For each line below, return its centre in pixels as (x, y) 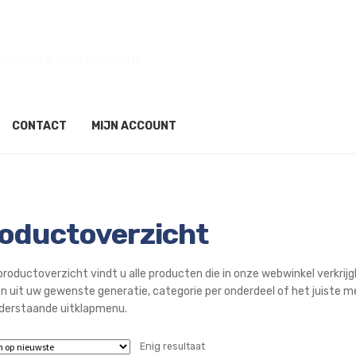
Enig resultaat (173, 346)
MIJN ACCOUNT (134, 126)
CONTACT (39, 126)
